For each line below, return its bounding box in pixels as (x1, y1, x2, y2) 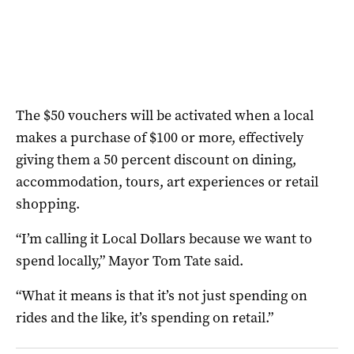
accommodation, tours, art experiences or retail (16, 171, 318, 191)
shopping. (16, 194, 80, 213)
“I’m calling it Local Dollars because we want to (16, 228, 312, 248)
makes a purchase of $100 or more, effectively (16, 127, 303, 147)
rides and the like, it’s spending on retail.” (16, 307, 273, 327)
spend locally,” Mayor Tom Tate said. (16, 250, 243, 270)
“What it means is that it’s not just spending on (16, 285, 307, 305)
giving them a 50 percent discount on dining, (16, 149, 296, 169)
